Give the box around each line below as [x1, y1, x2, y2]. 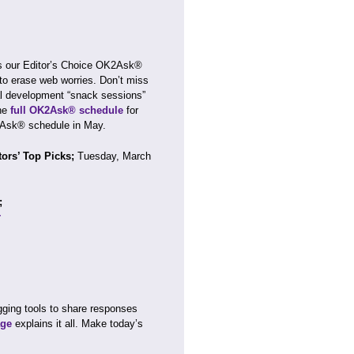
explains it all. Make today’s [12, 318, 143, 330]
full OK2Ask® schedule [10, 104, 123, 116]
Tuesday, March [77, 150, 151, 162]
